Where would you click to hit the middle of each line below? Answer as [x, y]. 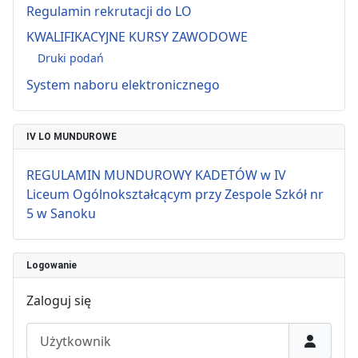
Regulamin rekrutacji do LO [109, 12]
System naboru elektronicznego [123, 85]
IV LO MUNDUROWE [72, 137]
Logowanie [52, 266]
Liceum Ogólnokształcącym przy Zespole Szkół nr [175, 195]
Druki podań [71, 58]
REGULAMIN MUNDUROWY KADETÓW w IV [156, 175]
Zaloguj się [59, 301]
